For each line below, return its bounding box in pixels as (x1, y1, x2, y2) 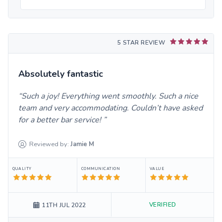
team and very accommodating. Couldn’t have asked (18, 103, 203, 114)
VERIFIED (149, 201, 176, 209)
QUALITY (12, 166, 32, 172)
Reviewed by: (29, 140, 69, 149)
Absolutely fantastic (18, 68, 103, 80)
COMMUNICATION (81, 166, 120, 172)
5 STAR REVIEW (117, 39, 165, 47)
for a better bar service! (18, 114, 103, 126)
